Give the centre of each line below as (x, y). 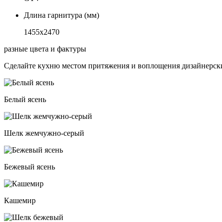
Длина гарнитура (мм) (61, 15)
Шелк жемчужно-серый (44, 133)
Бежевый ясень (29, 167)
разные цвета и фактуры (45, 49)
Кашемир (20, 201)
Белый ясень (25, 100)
